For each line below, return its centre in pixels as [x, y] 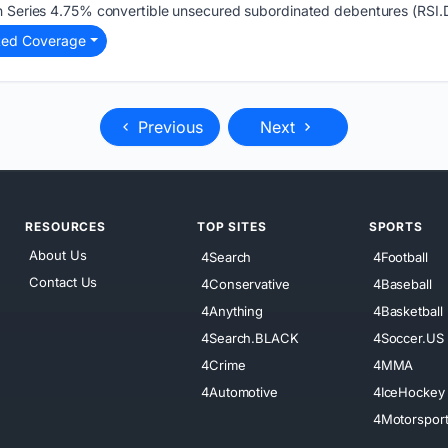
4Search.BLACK [250, 337]
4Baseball [402, 283]
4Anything [232, 310]
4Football [400, 256]
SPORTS [395, 226]
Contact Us [63, 281]
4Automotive [239, 391]
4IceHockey [408, 391]
